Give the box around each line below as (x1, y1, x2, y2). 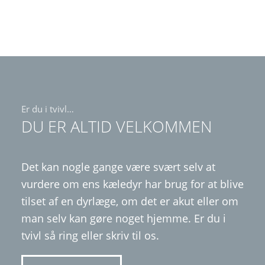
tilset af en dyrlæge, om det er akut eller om (21, 193, 238, 208)
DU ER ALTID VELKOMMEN (21, 115, 212, 137)
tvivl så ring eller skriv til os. (21, 228, 159, 243)
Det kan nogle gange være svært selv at (21, 159, 215, 174)
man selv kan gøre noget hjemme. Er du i (21, 211, 226, 225)
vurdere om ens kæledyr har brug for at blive (21, 176, 244, 191)
